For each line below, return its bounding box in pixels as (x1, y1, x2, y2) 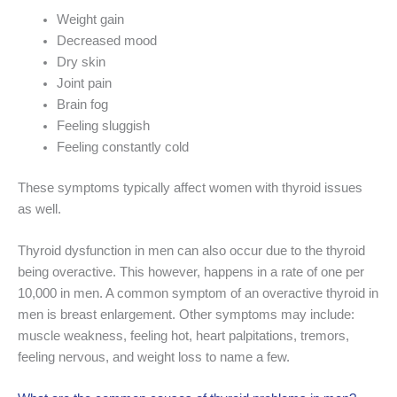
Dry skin (56, 54, 105, 69)
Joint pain (56, 75, 112, 90)
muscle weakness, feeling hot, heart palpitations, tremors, (18, 329, 349, 344)
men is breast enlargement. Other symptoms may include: (18, 307, 354, 323)
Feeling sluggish (56, 118, 150, 133)
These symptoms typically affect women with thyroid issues (18, 180, 362, 195)
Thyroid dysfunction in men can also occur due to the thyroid (18, 244, 365, 259)
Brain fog (56, 97, 108, 112)
